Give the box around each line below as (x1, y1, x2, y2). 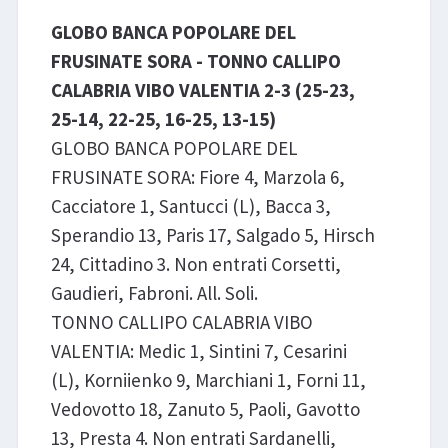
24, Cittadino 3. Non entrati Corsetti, (50, 252, 341, 277)
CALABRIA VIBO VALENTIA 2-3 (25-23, (50, 78, 355, 103)
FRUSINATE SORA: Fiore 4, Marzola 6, (50, 165, 345, 190)
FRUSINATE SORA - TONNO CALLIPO (50, 49, 341, 74)
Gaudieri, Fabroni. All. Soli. (50, 281, 258, 306)
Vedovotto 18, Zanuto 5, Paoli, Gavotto (50, 397, 360, 422)
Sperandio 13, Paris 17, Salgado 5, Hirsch (50, 223, 375, 248)
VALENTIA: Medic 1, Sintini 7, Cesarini (50, 339, 347, 364)
